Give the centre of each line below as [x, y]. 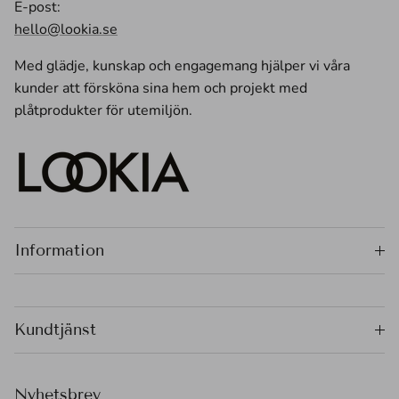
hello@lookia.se [66, 30]
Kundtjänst [55, 330]
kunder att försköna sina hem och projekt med [161, 89]
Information [59, 251]
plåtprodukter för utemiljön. [103, 111]
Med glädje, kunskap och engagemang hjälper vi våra [182, 66]
